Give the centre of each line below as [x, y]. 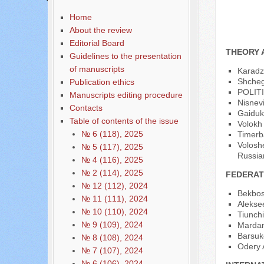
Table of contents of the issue [124, 121]
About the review [100, 30]
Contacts [86, 108]
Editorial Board [97, 43]
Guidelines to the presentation [125, 56]
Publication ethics [102, 82]
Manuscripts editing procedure [126, 95]
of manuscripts [97, 69]
